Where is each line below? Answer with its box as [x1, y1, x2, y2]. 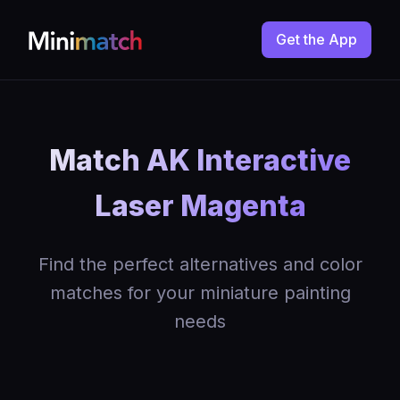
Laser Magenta [94, 188, 306, 223]
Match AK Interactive [49, 143, 351, 178]
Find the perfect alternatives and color [37, 254, 362, 275]
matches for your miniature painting [49, 282, 351, 304]
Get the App [276, 30, 357, 48]
